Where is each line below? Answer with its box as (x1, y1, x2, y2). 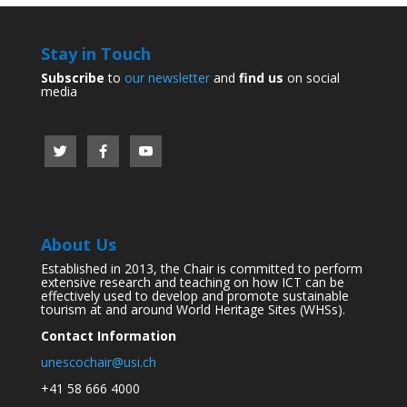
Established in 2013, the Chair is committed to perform (40, 260, 362, 278)
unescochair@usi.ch (40, 353, 156, 372)
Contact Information (40, 327, 176, 345)
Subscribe (40, 69, 104, 86)
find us (238, 69, 283, 86)
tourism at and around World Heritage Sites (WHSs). (40, 301, 345, 319)
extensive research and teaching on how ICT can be (40, 273, 344, 292)
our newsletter (124, 69, 210, 86)
